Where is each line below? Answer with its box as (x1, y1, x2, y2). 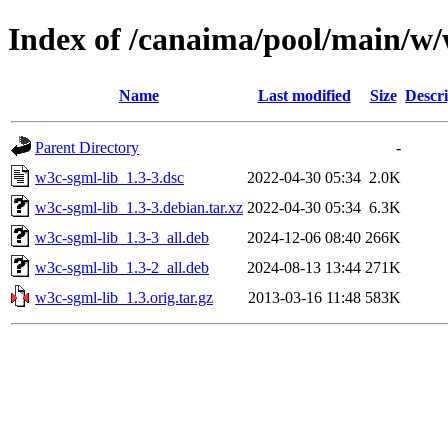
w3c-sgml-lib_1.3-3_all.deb (35, 228, 209, 246)
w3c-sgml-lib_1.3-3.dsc (35, 168, 184, 186)
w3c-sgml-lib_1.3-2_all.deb (35, 258, 209, 276)
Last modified (257, 86, 351, 104)
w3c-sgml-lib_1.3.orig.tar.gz (35, 288, 213, 306)
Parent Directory (35, 138, 139, 156)
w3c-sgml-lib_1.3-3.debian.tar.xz (35, 198, 243, 216)
